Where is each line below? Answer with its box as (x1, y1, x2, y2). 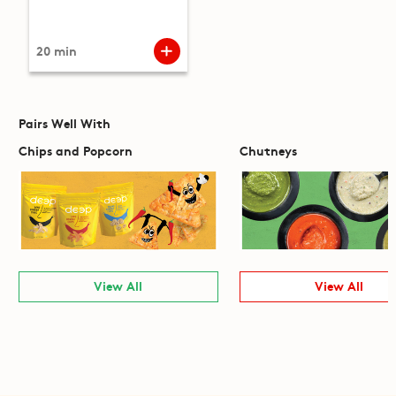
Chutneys (239, 141, 297, 159)
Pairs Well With (18, 113, 110, 132)
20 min (35, 42, 77, 60)
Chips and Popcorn (18, 141, 133, 159)
